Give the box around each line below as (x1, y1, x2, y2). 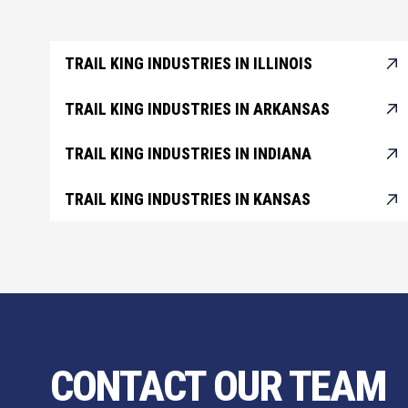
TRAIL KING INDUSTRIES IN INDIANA (64, 145, 311, 164)
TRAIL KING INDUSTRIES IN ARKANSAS (64, 99, 330, 118)
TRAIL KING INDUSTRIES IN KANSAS (64, 189, 311, 209)
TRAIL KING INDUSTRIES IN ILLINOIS (64, 55, 312, 73)
